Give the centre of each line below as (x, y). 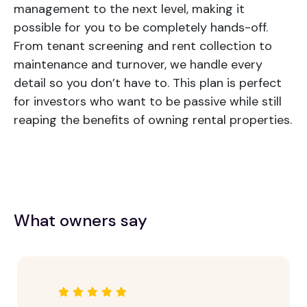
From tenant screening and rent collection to (143, 46)
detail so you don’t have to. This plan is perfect (148, 83)
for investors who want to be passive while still (148, 102)
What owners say (81, 221)
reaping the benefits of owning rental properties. (153, 120)
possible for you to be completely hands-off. (141, 28)
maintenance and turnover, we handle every (138, 65)
